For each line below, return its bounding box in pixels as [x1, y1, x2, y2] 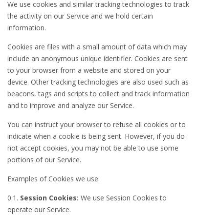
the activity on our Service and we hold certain [7, 11, 153, 21]
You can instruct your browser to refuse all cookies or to [7, 120, 186, 129]
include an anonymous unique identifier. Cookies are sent [7, 54, 188, 63]
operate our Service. [7, 205, 71, 214]
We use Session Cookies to [79, 193, 167, 202]
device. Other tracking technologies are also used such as [7, 77, 189, 87]
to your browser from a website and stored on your [7, 66, 171, 75]
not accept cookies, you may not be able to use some [7, 143, 178, 153]
